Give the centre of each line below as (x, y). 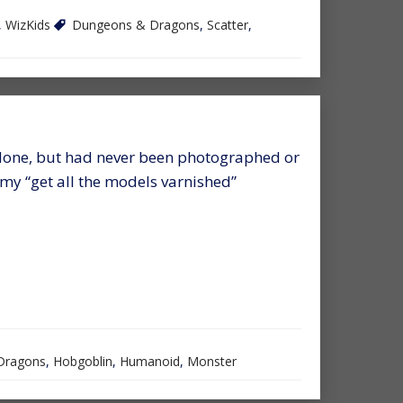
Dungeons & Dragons (136, 24)
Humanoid (150, 361)
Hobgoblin (83, 361)
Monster (212, 361)
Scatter (228, 24)
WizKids (28, 24)
